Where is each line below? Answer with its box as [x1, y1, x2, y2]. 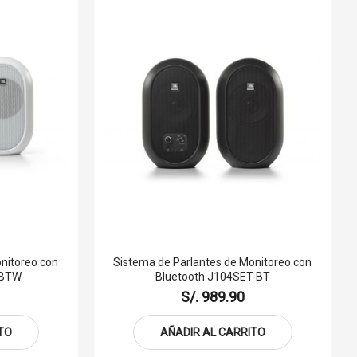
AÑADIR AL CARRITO [159, 325, 265, 339]
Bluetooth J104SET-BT [155, 269, 270, 283]
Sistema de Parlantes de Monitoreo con [113, 255, 312, 269]
